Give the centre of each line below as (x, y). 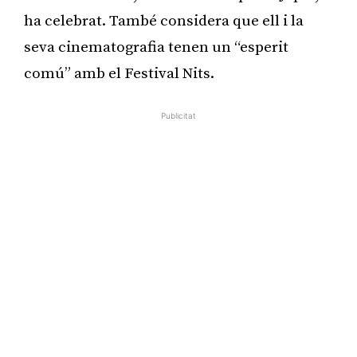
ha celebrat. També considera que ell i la (164, 21)
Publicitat (178, 115)
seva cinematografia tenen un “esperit (156, 47)
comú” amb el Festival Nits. (119, 73)
